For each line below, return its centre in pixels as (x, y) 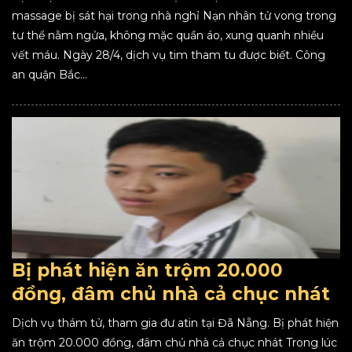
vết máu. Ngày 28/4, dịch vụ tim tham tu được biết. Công (169, 55)
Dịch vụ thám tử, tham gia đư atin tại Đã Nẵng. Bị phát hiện (175, 323)
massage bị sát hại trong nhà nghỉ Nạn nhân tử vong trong (174, 16)
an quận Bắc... (49, 75)
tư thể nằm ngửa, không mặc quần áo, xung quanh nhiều (168, 35)
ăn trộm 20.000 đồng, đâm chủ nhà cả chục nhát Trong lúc (174, 343)
